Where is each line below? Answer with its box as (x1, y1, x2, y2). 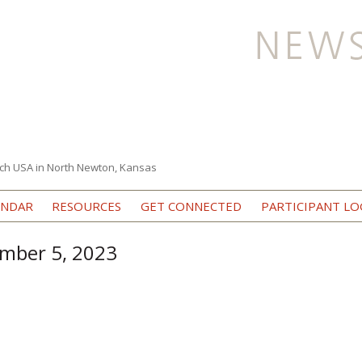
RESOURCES (52, 198, 122, 214)
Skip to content (180, 187, 260, 203)
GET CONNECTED (140, 198, 242, 214)
